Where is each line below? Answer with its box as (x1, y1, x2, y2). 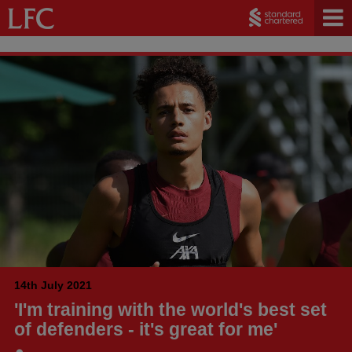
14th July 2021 (14, 278, 92, 291)
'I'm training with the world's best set (14, 299, 327, 320)
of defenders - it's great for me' (14, 318, 277, 339)
